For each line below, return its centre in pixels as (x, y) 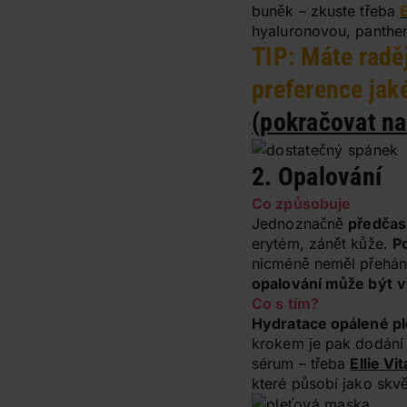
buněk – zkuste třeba (326, 11)
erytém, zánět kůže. (322, 243)
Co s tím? (285, 303)
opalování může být (322, 283)
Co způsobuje (302, 203)
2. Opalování (317, 177)
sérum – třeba (301, 363)
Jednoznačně (300, 223)
